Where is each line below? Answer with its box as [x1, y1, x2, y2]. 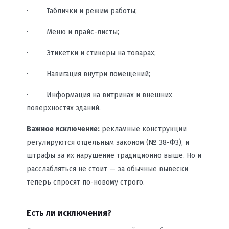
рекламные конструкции [99, 125, 187, 133]
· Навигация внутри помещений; [26, 70, 150, 78]
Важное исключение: [26, 125, 100, 133]
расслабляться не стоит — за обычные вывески [26, 165, 188, 173]
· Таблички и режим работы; [26, 7, 137, 15]
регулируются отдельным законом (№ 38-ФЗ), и [26, 138, 189, 147]
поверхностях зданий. [26, 104, 101, 112]
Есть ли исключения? [26, 208, 111, 218]
